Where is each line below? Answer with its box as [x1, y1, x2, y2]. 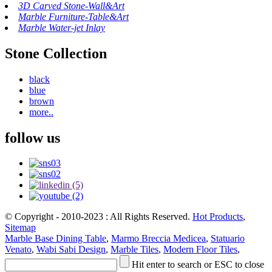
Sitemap [5, 222, 36, 233]
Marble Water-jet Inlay [18, 22, 105, 33]
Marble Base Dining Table [5, 233, 106, 244]
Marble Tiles [110, 244, 158, 255]
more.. [29, 106, 53, 117]
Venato [5, 244, 32, 255]
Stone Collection [5, 45, 107, 61]
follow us [5, 129, 60, 146]
